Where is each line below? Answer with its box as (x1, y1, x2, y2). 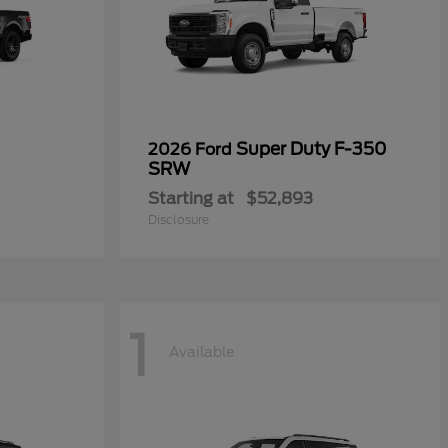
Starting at (148, 189, 234, 209)
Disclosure (148, 212, 209, 228)
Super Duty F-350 (236, 139, 387, 160)
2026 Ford (148, 140, 236, 160)
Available (169, 343, 234, 360)
